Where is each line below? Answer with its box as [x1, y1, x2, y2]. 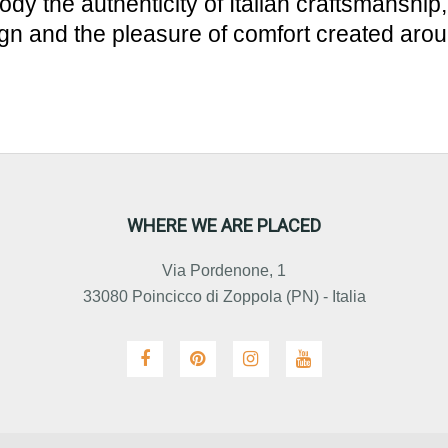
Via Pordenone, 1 [162, 262, 286, 279]
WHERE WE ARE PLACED [127, 215, 321, 236]
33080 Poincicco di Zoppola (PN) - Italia [82, 288, 366, 305]
